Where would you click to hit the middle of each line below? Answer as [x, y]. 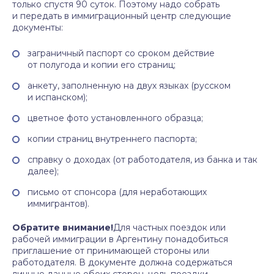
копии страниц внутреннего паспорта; [112, 139]
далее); [43, 171]
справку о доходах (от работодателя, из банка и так [143, 160]
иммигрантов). [58, 204]
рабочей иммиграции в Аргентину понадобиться [120, 239]
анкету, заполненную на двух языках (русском [129, 86]
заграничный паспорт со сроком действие [121, 53]
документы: [38, 28]
